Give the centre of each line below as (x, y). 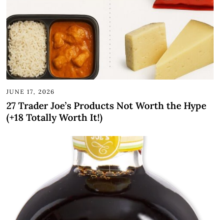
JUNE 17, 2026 (31, 92)
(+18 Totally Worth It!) (55, 118)
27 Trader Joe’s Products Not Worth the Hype (107, 106)
